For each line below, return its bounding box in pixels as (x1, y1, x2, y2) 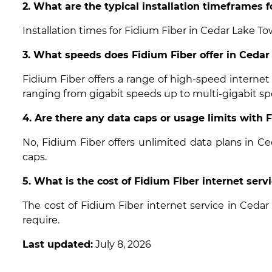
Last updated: (22, 238, 93, 250)
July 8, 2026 (93, 238, 151, 250)
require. (22, 214, 59, 226)
